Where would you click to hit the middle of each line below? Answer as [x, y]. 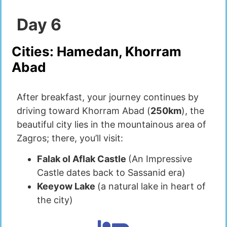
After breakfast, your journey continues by [108, 97]
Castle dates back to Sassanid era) [111, 173]
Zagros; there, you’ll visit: [70, 138]
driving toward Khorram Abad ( [84, 111]
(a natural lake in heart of [152, 186]
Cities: [34, 52]
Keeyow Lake [67, 186]
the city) [55, 200]
